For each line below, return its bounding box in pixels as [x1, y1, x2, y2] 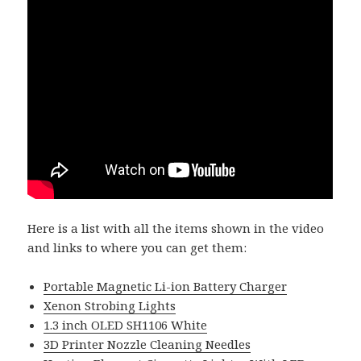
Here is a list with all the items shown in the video [27, 219, 325, 236]
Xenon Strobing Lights [44, 297, 176, 313]
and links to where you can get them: [27, 239, 247, 255]
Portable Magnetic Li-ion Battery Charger [44, 277, 288, 294]
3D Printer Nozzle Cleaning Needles [44, 335, 251, 352]
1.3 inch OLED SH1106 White [44, 316, 208, 333]
